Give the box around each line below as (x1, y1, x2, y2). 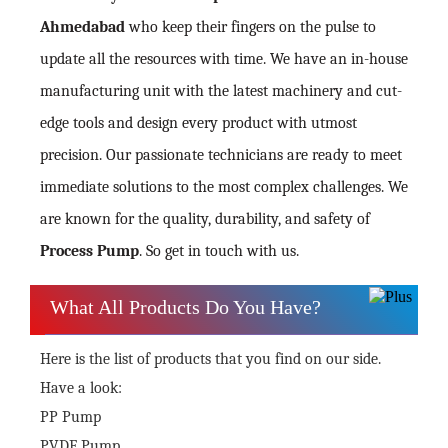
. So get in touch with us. (139, 241, 299, 260)
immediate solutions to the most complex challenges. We (40, 177, 408, 196)
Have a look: (40, 378, 122, 397)
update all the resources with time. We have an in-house (40, 49, 408, 68)
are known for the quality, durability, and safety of (40, 209, 370, 228)
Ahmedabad (40, 17, 125, 36)
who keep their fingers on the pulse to (125, 17, 376, 36)
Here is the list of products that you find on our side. (40, 349, 381, 368)
